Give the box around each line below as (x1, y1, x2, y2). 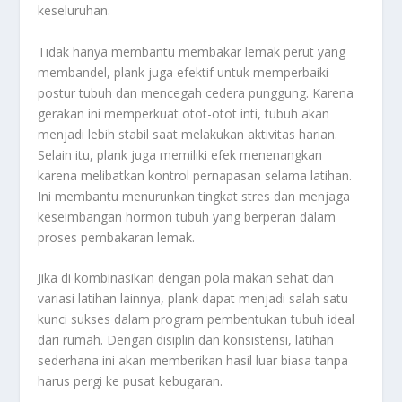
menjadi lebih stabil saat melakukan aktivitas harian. (38, 125, 338, 143)
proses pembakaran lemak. (38, 228, 196, 246)
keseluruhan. (38, 2, 111, 20)
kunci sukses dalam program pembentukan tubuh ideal (38, 310, 355, 328)
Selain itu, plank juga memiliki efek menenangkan (38, 145, 323, 163)
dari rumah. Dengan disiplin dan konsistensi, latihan (38, 331, 335, 349)
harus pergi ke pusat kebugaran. (38, 372, 223, 390)
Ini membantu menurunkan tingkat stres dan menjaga (38, 187, 351, 205)
